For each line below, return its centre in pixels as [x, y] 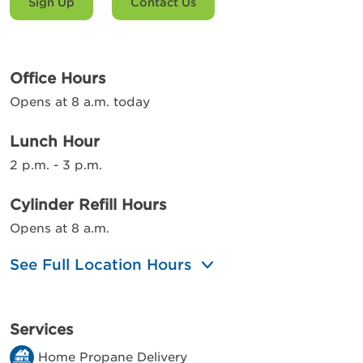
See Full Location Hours [101, 265]
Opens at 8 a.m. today [80, 102]
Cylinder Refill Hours [88, 205]
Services [42, 329]
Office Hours [58, 78]
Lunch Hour [55, 141]
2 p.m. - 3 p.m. [56, 165]
